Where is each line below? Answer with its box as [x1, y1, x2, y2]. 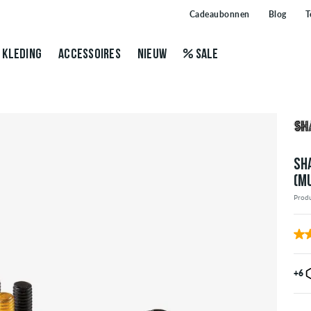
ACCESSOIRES [58, 48, 121, 62]
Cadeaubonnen [189, 9, 250, 20]
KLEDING [2, 48, 42, 62]
